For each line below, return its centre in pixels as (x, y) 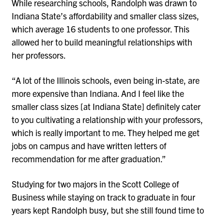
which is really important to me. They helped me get (106, 132)
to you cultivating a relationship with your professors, (107, 119)
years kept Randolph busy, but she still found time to (108, 210)
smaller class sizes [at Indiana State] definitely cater (106, 106)
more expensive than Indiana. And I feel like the (98, 93)
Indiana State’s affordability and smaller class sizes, (105, 15)
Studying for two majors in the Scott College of (95, 184)
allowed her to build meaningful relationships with (102, 42)
